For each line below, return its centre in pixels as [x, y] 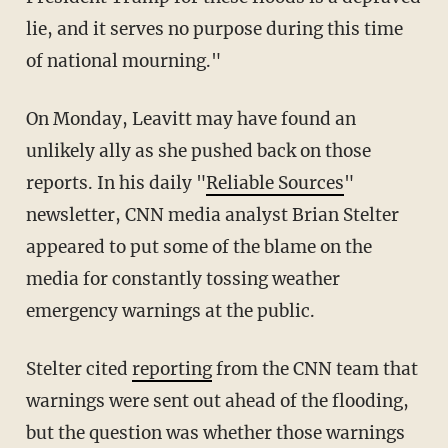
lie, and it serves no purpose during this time [214, 28]
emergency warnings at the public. [170, 310]
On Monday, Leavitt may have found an [190, 118]
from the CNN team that [314, 368]
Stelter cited [83, 368]
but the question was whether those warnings [215, 432]
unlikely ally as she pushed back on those [198, 150]
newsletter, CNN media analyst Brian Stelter [212, 214]
